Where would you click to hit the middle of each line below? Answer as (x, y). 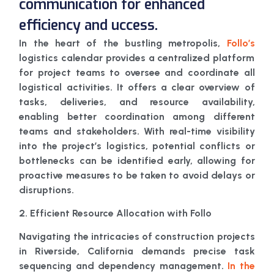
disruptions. (47, 190)
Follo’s (241, 43)
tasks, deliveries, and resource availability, (137, 102)
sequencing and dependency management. (124, 266)
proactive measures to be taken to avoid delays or (137, 175)
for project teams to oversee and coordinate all (137, 72)
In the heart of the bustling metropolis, (123, 43)
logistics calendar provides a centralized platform (137, 57)
